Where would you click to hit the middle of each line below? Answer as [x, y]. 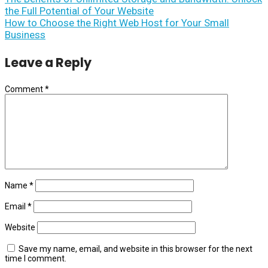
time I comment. [36, 258]
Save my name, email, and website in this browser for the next [135, 249]
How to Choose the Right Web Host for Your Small [117, 23]
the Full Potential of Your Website [79, 11]
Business [25, 35]
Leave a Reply [48, 62]
